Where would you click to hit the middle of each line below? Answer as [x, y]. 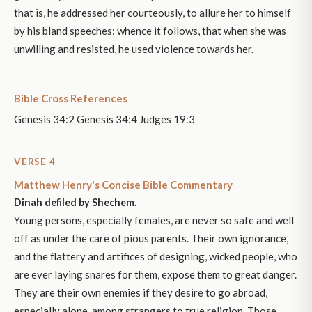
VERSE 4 [35, 162]
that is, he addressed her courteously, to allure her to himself [153, 13]
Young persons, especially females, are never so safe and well [154, 220]
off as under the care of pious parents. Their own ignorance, [151, 239]
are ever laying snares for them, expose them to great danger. [155, 275]
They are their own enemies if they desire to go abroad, [141, 293]
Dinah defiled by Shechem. [75, 203]
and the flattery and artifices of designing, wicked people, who [156, 257]
